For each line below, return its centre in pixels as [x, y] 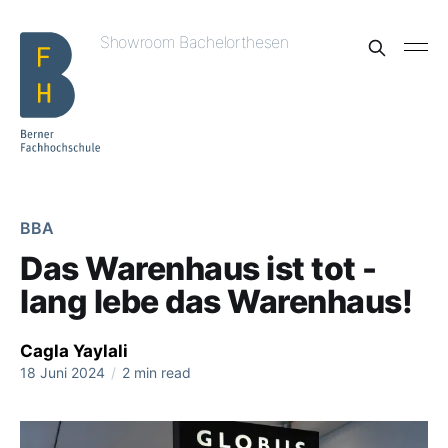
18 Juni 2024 [62, 372]
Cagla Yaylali [74, 351]
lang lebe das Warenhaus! [216, 301]
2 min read [154, 372]
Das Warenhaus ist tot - [198, 268]
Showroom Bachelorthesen [194, 42]
